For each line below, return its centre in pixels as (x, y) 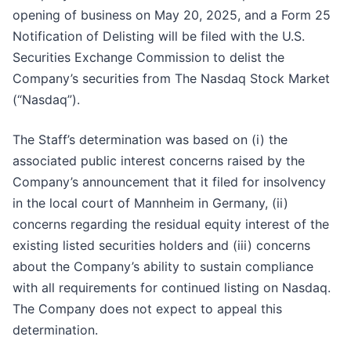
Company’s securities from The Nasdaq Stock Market (171, 79)
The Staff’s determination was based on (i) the (150, 140)
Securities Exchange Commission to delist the (148, 58)
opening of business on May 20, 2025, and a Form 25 (172, 15)
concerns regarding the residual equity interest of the (171, 224)
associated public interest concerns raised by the (159, 161)
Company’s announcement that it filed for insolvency (169, 182)
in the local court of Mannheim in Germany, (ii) (150, 203)
